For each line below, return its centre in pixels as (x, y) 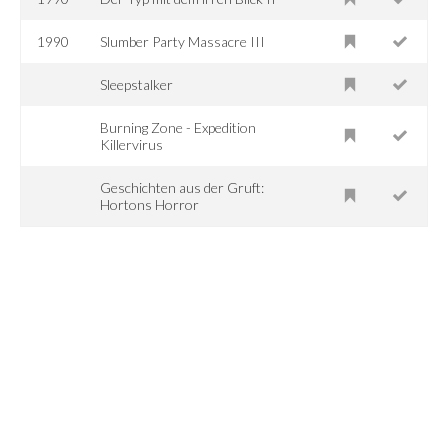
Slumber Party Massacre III (183, 41)
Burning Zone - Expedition (178, 127)
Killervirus (132, 144)
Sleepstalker (137, 84)
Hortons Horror (150, 204)
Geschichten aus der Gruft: (182, 187)
